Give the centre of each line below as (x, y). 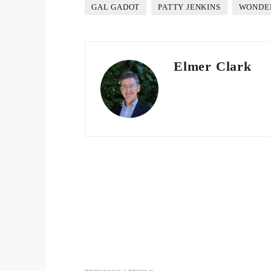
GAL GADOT (116, 7)
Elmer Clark (213, 66)
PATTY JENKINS (189, 7)
